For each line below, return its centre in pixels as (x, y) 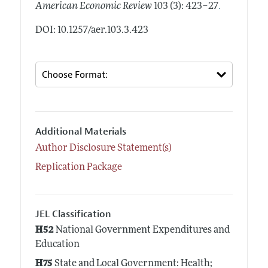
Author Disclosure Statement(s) (103, 148)
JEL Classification (73, 214)
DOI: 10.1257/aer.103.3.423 (92, 31)
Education (57, 245)
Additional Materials (80, 132)
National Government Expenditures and (141, 231)
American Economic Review (93, 7)
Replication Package (78, 167)
